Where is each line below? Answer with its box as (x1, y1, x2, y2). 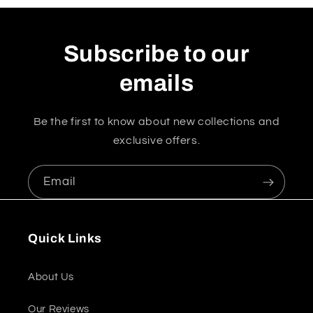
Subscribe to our (63, 41, 250, 67)
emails (119, 71, 194, 96)
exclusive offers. (112, 135, 201, 147)
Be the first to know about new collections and (33, 116, 280, 128)
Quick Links (28, 231, 102, 245)
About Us (28, 272, 75, 283)
